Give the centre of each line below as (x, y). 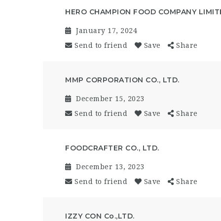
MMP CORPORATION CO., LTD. (122, 80)
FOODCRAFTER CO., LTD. (112, 148)
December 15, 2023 (110, 98)
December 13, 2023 (110, 166)
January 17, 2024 (107, 30)
